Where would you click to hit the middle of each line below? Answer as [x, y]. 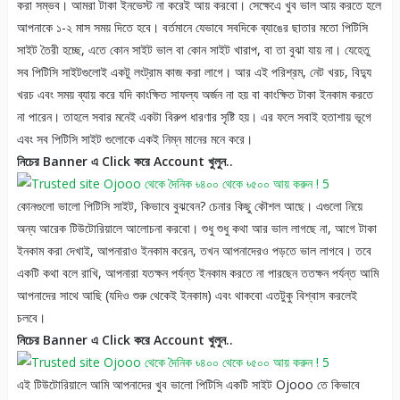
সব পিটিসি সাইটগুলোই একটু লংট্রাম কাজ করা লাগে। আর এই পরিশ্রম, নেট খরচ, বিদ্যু [194, 72]
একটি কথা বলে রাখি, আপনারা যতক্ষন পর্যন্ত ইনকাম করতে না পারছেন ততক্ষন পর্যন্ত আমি [197, 273]
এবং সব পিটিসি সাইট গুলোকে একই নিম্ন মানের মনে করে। [134, 139]
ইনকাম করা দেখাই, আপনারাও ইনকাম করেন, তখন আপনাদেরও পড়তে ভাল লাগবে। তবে [194, 251]
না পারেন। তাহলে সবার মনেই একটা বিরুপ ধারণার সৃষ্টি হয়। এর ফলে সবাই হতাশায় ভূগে [194, 117]
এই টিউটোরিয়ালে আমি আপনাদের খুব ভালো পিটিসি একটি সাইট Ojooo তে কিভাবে [188, 385]
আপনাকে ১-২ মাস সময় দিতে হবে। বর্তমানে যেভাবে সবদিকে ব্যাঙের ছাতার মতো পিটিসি [192, 28]
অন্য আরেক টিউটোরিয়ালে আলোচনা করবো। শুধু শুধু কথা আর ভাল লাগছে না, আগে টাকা [196, 229]
